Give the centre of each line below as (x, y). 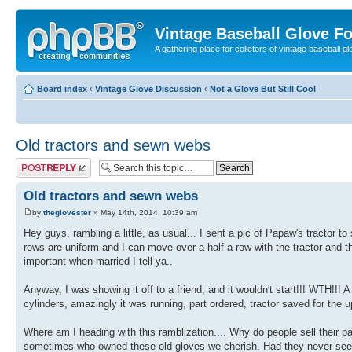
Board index (62, 88)
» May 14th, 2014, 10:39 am (144, 212)
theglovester (67, 212)
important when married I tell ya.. (98, 261)
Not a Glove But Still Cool (263, 88)
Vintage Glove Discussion (148, 88)
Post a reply (38, 162)
